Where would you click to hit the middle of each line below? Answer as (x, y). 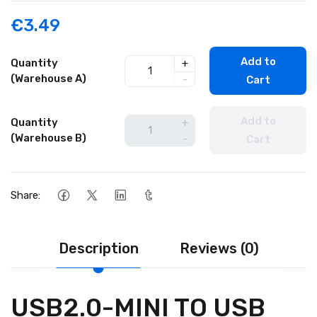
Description (98, 248)
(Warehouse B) (48, 138)
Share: (25, 195)
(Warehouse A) (48, 79)
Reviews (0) (219, 248)
